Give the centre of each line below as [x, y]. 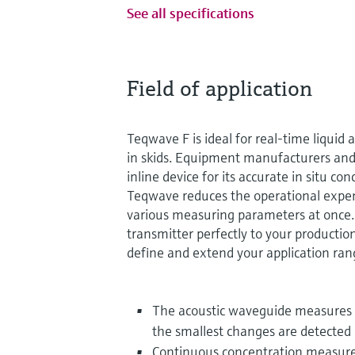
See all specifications [191, 13]
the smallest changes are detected [252, 330]
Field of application [219, 88]
